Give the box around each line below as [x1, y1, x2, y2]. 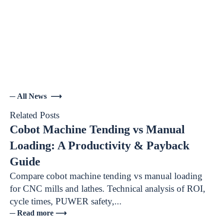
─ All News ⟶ [10, 92, 62, 100]
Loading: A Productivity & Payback [10, 139, 189, 152]
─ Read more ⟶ [10, 209, 67, 217]
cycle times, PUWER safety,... [10, 196, 122, 206]
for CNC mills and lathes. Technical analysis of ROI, [10, 183, 205, 194]
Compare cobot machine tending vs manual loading [10, 171, 202, 181]
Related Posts [10, 110, 59, 120]
